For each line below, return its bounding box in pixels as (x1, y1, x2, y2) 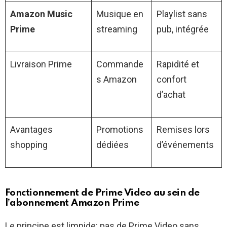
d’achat (157, 89, 185, 100)
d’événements (157, 139, 214, 150)
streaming (96, 23, 137, 34)
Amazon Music (10, 8, 72, 19)
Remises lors (157, 124, 210, 135)
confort (157, 73, 186, 85)
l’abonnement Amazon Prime (5, 198, 139, 208)
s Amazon (96, 73, 137, 85)
